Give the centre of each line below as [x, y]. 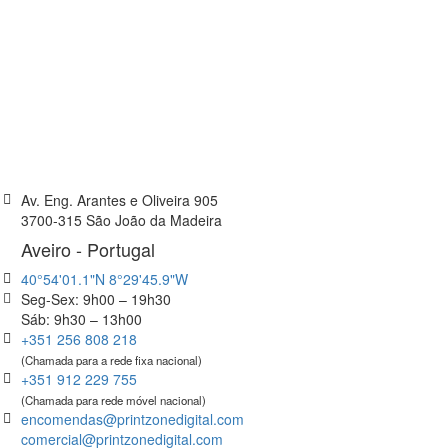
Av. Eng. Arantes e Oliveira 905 [119, 199]
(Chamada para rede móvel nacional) [113, 399]
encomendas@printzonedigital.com [132, 418]
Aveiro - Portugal [88, 248]
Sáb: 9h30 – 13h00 [81, 318]
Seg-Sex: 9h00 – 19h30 [96, 298]
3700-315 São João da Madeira [121, 219]
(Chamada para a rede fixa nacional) [111, 359]
